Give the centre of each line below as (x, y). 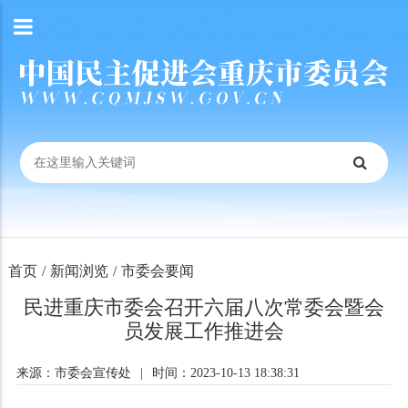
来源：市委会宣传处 (73, 373)
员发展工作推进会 (204, 331)
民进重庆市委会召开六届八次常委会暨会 (204, 307)
